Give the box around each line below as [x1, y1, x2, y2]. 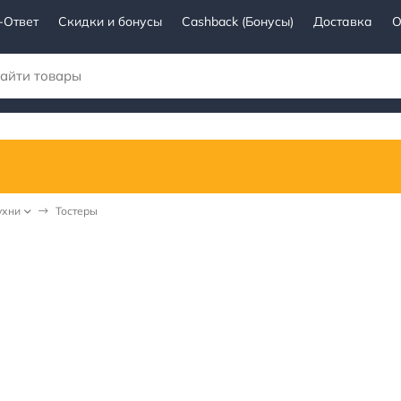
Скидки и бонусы [58, 13, 162, 30]
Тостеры [55, 203, 98, 218]
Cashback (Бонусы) [182, 13, 294, 30]
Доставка [313, 13, 372, 30]
